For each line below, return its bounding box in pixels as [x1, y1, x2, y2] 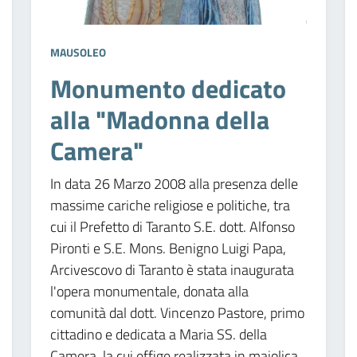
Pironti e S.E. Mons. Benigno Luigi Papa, [49, 237, 286, 259]
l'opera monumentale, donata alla [49, 280, 249, 302]
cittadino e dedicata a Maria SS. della [49, 323, 267, 345]
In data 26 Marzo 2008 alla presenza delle [49, 172, 298, 194]
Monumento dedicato [49, 69, 286, 108]
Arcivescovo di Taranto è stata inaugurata [49, 258, 294, 280]
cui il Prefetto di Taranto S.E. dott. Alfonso [49, 215, 295, 237]
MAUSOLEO [49, 43, 106, 61]
